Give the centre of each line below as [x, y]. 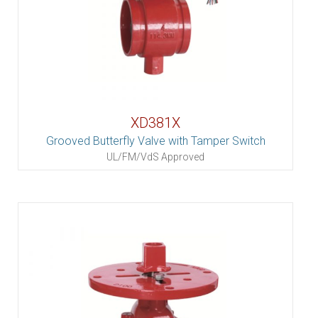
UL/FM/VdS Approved [155, 157]
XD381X [155, 123]
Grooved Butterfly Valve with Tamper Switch [155, 141]
